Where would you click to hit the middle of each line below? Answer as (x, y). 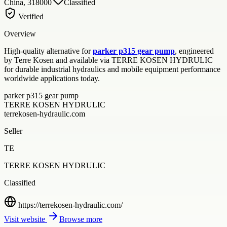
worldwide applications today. (52, 78)
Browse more (81, 219)
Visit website (26, 219)
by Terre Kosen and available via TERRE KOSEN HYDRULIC (108, 60)
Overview (20, 33)
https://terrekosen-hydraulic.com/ (70, 205)
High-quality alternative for (48, 51)
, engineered (194, 51)
